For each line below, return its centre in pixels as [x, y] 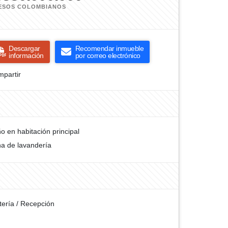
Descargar [24, 48]
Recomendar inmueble [109, 48]
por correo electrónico [108, 55]
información [26, 55]
